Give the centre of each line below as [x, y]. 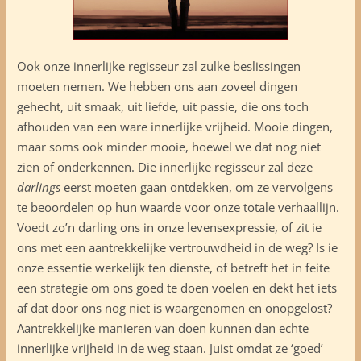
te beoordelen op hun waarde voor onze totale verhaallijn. [178, 207]
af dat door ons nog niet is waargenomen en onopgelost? [174, 308]
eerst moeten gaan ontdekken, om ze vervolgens [196, 187]
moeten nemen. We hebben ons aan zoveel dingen [157, 87]
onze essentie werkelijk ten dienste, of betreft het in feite [173, 268]
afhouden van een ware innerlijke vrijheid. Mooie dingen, [174, 127]
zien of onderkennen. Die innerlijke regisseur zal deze [164, 167]
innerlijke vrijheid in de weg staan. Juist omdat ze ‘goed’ [170, 349]
